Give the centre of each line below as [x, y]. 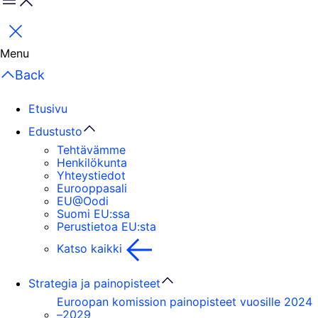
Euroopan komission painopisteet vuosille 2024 [185, 302]
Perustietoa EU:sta [106, 226]
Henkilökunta [92, 163]
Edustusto [55, 131]
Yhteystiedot [91, 175]
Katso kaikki [89, 249]
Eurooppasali [92, 188]
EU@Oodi [83, 201]
